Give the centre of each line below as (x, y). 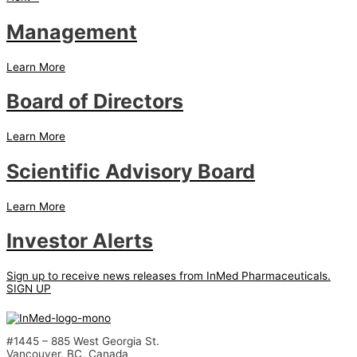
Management (72, 31)
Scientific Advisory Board (131, 171)
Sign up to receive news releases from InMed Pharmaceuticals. (169, 276)
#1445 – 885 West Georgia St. (83, 341)
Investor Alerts (80, 241)
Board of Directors (95, 102)
